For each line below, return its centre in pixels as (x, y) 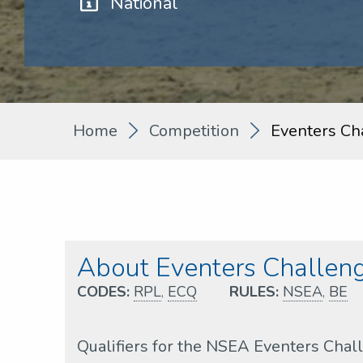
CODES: (103, 291)
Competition (194, 130)
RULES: (254, 291)
